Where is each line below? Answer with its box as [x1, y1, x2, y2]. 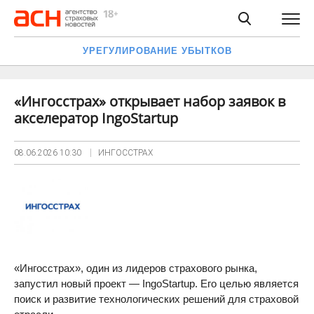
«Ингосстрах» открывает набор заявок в [14, 92, 285, 111]
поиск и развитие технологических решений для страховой [14, 293, 299, 305]
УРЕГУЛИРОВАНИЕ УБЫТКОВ [82, 46, 232, 56]
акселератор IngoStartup [14, 109, 178, 128]
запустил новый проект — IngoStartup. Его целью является [14, 278, 299, 289]
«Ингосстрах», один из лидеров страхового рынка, [14, 262, 257, 274]
